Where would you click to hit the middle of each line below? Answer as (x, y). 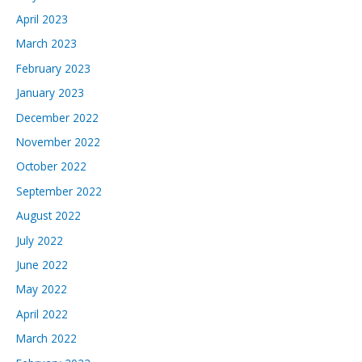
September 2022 (59, 191)
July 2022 (40, 240)
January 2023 (50, 93)
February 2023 (53, 68)
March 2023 (46, 44)
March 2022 (46, 339)
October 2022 (51, 166)
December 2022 (57, 117)
